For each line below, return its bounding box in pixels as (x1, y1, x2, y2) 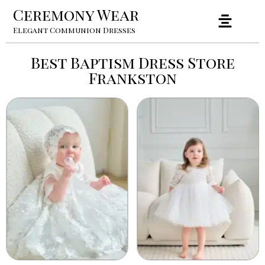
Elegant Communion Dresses (13, 25, 135, 35)
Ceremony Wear (13, 4, 139, 25)
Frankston (88, 67, 177, 88)
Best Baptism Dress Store (30, 52, 235, 73)
